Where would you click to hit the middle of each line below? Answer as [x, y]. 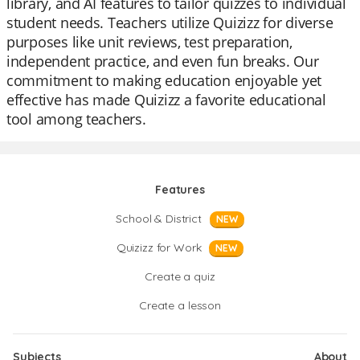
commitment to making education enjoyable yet [164, 80]
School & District [159, 219]
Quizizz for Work [159, 247]
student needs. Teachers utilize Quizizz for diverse [170, 22]
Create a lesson [180, 305]
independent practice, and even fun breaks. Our [163, 61]
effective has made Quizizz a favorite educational [166, 100]
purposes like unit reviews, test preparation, [149, 42]
